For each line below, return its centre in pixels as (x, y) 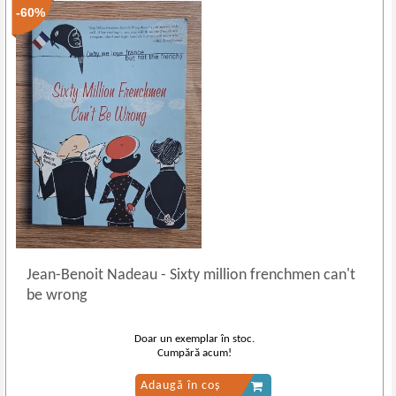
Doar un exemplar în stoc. (195, 339)
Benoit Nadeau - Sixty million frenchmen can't (209, 275)
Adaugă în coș (180, 386)
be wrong (57, 296)
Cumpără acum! (195, 353)
